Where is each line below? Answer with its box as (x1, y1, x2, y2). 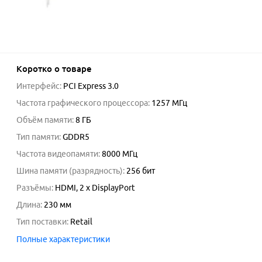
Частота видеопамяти (16, 149, 98, 158)
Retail (70, 217, 92, 226)
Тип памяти (16, 132, 59, 142)
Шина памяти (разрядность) (16, 166, 123, 175)
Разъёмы (16, 183, 51, 192)
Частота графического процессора (16, 98, 148, 108)
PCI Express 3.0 (63, 81, 119, 91)
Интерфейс (16, 81, 60, 91)
